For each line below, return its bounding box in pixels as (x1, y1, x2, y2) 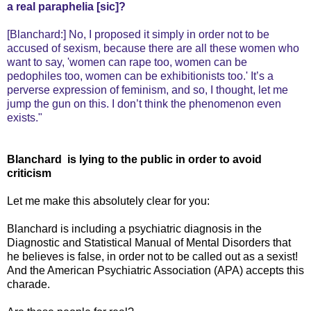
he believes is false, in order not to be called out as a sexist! (7, 250, 298, 262)
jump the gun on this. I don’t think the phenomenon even (7, 97, 281, 110)
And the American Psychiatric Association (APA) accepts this (7, 264, 304, 276)
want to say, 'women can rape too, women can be (7, 56, 247, 68)
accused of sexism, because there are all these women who (7, 42, 299, 54)
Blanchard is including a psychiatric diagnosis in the (7, 222, 262, 235)
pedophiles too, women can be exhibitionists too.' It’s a (7, 69, 274, 82)
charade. (7, 278, 50, 290)
